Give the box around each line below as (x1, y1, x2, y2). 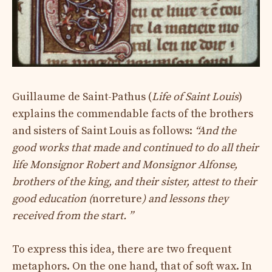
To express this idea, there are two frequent (12, 242, 231, 257)
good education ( (12, 192, 92, 206)
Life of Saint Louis (152, 90, 239, 104)
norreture (92, 192, 142, 206)
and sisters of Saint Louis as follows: (12, 124, 195, 138)
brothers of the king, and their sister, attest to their (12, 175, 257, 189)
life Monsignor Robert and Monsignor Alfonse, (12, 158, 237, 172)
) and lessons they (142, 192, 228, 206)
